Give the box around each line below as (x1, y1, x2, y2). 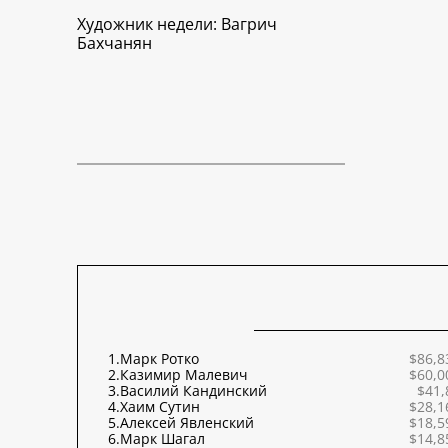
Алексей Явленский (120, 413, 254, 433)
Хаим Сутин (120, 397, 200, 417)
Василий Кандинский (120, 381, 267, 401)
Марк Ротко (120, 349, 199, 369)
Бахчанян (77, 32, 152, 55)
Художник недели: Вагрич (77, 13, 277, 36)
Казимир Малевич (120, 365, 248, 385)
